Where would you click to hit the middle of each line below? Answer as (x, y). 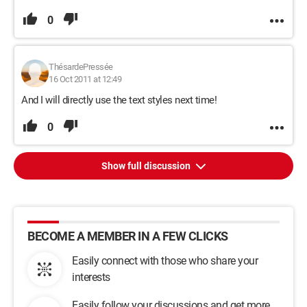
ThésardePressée (81, 67)
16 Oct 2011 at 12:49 (85, 79)
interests (91, 277)
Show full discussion (147, 166)
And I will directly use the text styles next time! (119, 100)
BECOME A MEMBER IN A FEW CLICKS (128, 236)
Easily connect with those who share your (165, 261)
